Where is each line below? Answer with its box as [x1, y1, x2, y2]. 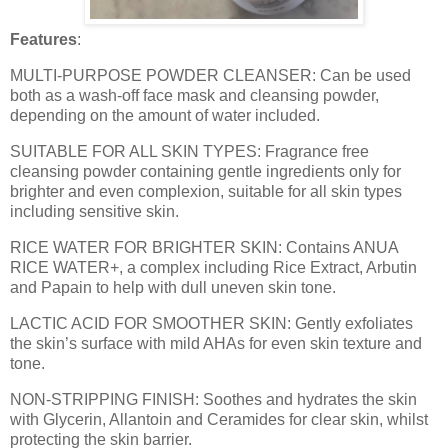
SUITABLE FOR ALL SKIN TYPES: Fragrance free [10, 143, 369, 161]
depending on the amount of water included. [10, 107, 320, 125]
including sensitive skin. [10, 203, 179, 221]
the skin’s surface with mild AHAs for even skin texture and [10, 334, 422, 352]
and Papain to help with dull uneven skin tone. [10, 278, 336, 296]
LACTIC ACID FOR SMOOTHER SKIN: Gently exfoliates [10, 314, 413, 332]
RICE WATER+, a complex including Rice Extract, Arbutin [10, 258, 417, 276]
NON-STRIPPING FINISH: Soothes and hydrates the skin [10, 390, 417, 408]
